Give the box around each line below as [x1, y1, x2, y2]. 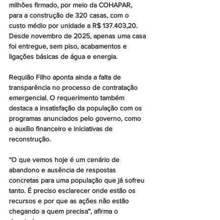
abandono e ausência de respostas [9, 166, 118, 174]
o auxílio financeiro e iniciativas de [9, 125, 114, 133]
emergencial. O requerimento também [9, 94, 126, 102]
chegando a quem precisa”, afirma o [9, 207, 120, 216]
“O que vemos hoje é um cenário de [9, 156, 121, 164]
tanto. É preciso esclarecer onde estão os [9, 187, 137, 195]
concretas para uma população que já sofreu [9, 176, 146, 185]
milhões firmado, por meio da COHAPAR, [9, 1, 134, 9]
